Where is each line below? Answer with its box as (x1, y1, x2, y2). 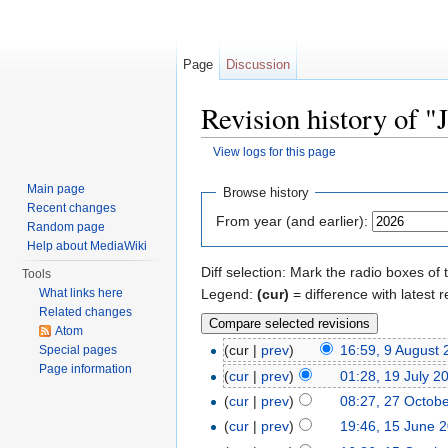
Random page (27, 220, 106, 234)
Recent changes (27, 201, 117, 215)
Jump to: (201, 159, 260, 176)
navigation (260, 159, 325, 176)
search (333, 159, 376, 176)
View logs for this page (212, 145, 336, 159)
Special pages (39, 343, 118, 357)
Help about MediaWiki (27, 239, 148, 253)
